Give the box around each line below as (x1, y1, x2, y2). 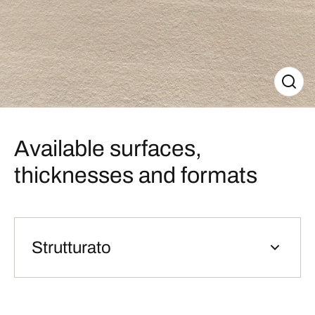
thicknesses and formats (14, 163, 257, 188)
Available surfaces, (14, 136, 202, 161)
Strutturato (32, 238, 111, 257)
